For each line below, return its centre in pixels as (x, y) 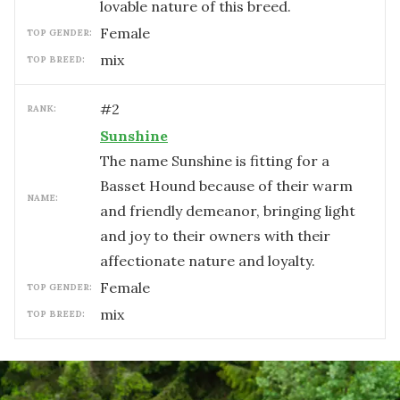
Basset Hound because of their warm (226, 186)
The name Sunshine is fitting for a (215, 161)
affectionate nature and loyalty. (208, 261)
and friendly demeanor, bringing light (228, 211)
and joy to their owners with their (215, 236)
